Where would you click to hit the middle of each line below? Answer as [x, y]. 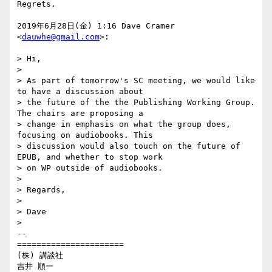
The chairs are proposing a [80, 114]
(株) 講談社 [40, 256]
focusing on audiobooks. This [85, 135]
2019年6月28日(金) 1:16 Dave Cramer [96, 26]
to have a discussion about [80, 92]
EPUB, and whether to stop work [90, 157]
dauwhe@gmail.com [61, 37]
